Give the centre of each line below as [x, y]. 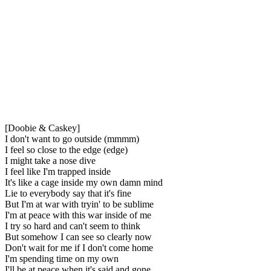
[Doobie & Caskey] [42, 128]
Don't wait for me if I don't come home [79, 247]
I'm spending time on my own [62, 258]
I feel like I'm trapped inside [58, 171]
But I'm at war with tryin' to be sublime [79, 204]
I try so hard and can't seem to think [73, 226]
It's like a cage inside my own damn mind [84, 182]
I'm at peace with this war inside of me [78, 215]
